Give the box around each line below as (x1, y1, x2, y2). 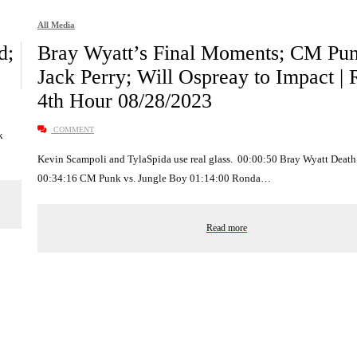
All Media (37, 19, 75, 29)
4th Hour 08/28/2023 (37, 88, 212, 112)
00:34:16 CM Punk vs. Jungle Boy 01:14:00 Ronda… (37, 171, 271, 184)
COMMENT (51, 124, 94, 134)
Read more (206, 222, 247, 233)
